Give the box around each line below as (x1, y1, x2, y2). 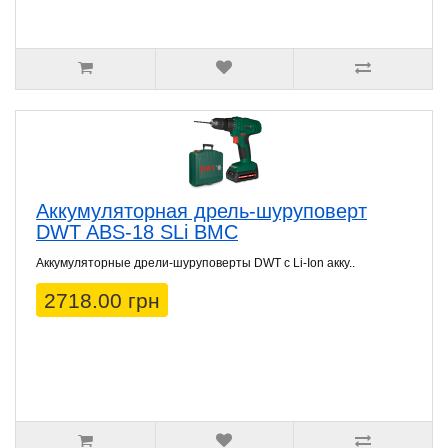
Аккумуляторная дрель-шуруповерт (36, 200, 367, 223)
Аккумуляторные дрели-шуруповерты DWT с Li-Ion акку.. (36, 256, 355, 271)
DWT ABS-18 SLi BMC (36, 221, 238, 244)
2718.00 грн (44, 289, 160, 313)
